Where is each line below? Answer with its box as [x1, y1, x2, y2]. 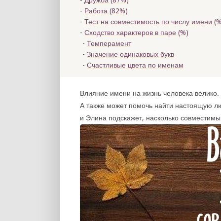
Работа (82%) [84, 7, 128, 15]
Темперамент [87, 39, 131, 47]
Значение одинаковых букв [87, 50, 174, 58]
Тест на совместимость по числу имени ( [84, 18, 216, 26]
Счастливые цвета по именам [87, 61, 184, 69]
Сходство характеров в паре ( [84, 29, 180, 37]
